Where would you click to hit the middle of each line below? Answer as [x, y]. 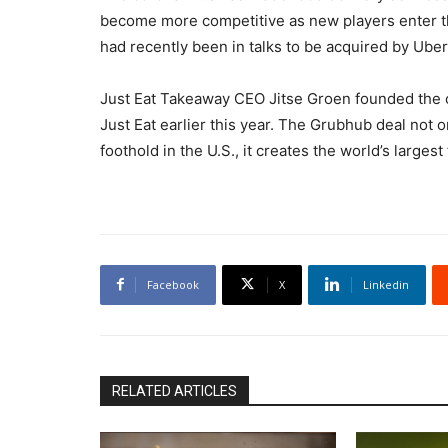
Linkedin [386, 284]
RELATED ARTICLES [174, 390]
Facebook [173, 284]
